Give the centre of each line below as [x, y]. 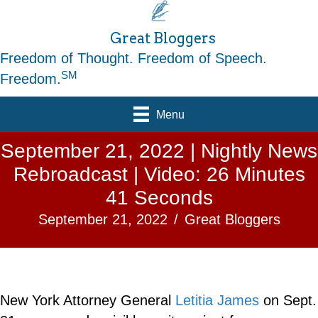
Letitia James [217, 301]
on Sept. [288, 301]
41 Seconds [159, 198]
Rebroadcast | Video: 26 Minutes [159, 175]
